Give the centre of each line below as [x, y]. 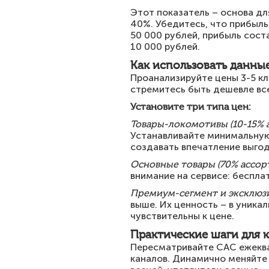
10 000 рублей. [165, 47]
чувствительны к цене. [182, 216]
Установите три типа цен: [190, 107]
